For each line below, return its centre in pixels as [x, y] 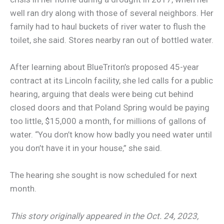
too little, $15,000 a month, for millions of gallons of [108, 121]
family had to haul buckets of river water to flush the [108, 27]
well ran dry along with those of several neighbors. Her [112, 13]
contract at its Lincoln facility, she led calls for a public [111, 81]
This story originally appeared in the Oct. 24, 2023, [104, 216]
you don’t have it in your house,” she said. [86, 148]
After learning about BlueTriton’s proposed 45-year [104, 67]
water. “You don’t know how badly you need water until [111, 135]
